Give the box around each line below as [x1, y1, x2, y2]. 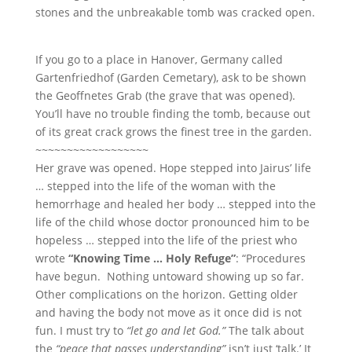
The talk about [225, 323, 304, 339]
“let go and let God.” [126, 323, 225, 339]
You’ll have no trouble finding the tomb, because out [35, 106, 310, 122]
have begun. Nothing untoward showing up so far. [35, 269, 304, 284]
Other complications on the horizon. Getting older [35, 287, 298, 302]
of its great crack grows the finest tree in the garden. [35, 124, 315, 140]
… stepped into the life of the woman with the [35, 178, 276, 194]
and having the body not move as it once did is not [35, 305, 302, 321]
